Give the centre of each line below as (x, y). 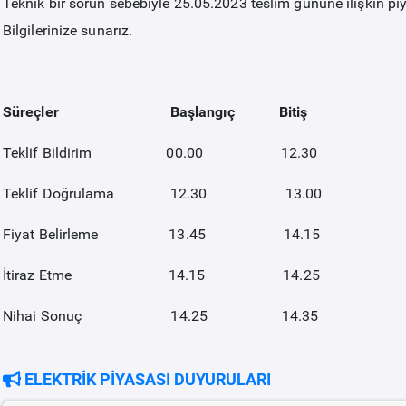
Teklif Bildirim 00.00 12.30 (160, 153)
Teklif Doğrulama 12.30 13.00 (162, 193)
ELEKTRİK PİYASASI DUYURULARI (145, 379)
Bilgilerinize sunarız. (68, 30)
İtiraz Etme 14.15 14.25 (161, 275)
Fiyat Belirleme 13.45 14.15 (161, 234)
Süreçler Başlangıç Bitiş (155, 112)
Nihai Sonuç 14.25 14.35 (160, 316)
